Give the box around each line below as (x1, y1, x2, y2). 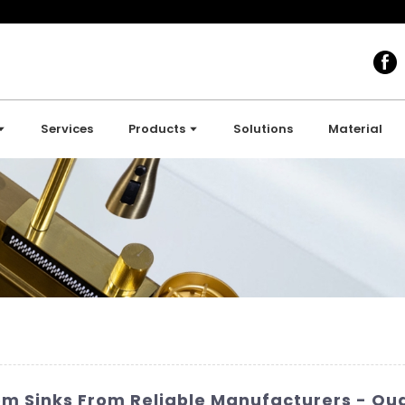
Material (328, 120, 383, 137)
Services (41, 120, 94, 137)
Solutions (233, 120, 294, 137)
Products (128, 120, 186, 137)
